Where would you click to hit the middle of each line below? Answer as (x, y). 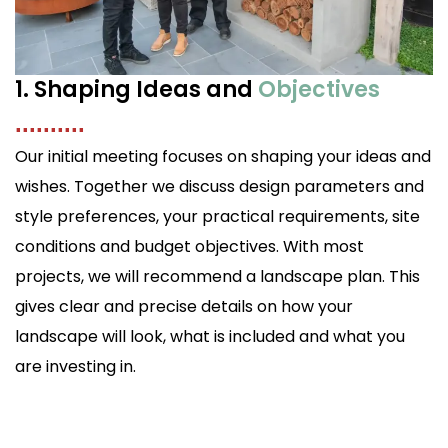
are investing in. (75, 367)
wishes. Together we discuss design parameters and (219, 187)
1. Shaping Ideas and (136, 90)
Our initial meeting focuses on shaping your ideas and (223, 157)
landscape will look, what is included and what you (210, 337)
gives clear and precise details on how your (184, 307)
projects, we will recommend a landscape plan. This (217, 277)
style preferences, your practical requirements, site (217, 217)
